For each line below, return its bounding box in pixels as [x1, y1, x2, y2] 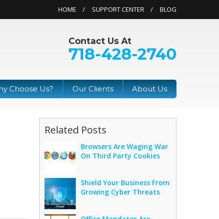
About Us [132, 84, 168, 94]
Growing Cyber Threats [81, 187, 160, 197]
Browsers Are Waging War [81, 141, 169, 151]
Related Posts [44, 123, 107, 136]
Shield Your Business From [81, 177, 170, 187]
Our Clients [72, 84, 113, 94]
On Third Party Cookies [81, 151, 160, 160]
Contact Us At [68, 36, 131, 46]
